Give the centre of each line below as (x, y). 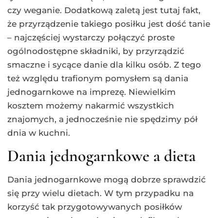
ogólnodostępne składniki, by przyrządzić (96, 51)
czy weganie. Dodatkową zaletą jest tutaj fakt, (104, 10)
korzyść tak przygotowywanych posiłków (95, 207)
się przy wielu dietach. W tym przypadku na (100, 193)
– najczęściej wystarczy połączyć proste (91, 37)
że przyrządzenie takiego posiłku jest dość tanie (109, 24)
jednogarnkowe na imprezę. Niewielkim (91, 92)
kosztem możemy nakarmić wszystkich (91, 105)
